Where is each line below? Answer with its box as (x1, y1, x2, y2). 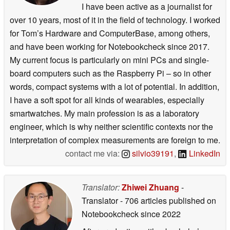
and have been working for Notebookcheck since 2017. (10, 40, 209, 52)
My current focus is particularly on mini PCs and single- (10, 53, 209, 66)
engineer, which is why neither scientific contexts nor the (10, 120, 213, 132)
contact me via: (65, 147, 122, 159)
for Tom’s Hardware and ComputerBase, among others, (10, 27, 210, 39)
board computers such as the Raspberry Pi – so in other (10, 67, 211, 79)
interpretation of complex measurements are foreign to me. (10, 133, 220, 146)
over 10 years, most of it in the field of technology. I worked (10, 13, 220, 26)
